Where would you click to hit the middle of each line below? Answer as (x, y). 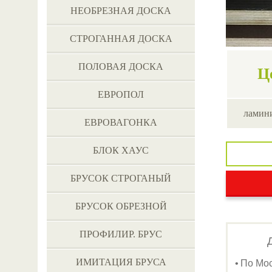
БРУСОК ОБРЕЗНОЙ (121, 206)
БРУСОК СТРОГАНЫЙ (121, 178)
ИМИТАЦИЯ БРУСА (121, 262)
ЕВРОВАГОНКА (121, 122)
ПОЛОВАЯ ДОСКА (121, 66)
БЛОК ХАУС (121, 150)
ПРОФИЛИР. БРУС (121, 234)
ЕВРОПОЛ (121, 94)
